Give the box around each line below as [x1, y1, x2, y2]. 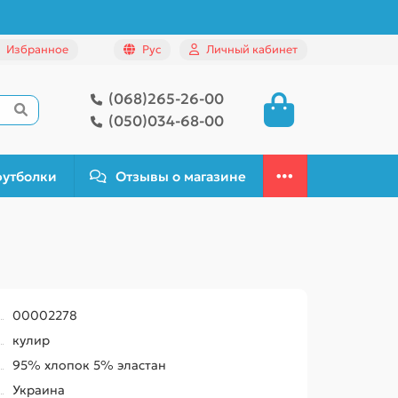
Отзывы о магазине [115, 167, 247, 185]
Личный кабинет [206, 43, 298, 57]
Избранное [6, 43, 68, 57]
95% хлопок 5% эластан [12, 357, 167, 373]
